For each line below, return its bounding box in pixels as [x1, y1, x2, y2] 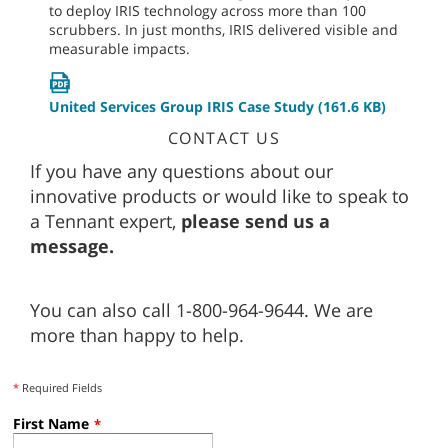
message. [30, 233, 114, 258]
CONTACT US [167, 126, 281, 149]
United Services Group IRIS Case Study [49, 96, 314, 116]
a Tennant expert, [30, 208, 181, 233]
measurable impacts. [49, 38, 190, 58]
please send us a [181, 208, 330, 233]
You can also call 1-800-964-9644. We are [30, 297, 373, 322]
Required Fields [19, 379, 102, 395]
